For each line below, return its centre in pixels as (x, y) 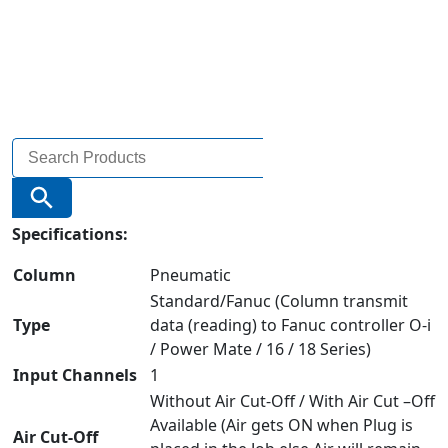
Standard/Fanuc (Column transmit (279, 300)
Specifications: (70, 233)
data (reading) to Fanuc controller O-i (290, 324)
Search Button (64, 176)
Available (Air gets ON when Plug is (281, 424)
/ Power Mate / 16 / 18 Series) (260, 348)
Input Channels (75, 374)
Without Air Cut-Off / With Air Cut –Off (292, 400)
